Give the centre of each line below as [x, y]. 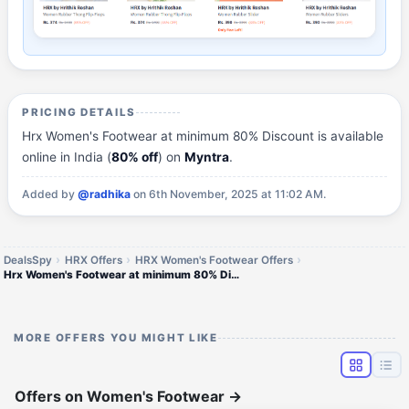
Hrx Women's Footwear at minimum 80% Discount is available [203, 136]
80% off [135, 157]
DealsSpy [28, 260]
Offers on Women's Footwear [121, 397]
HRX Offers [93, 260]
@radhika [105, 194]
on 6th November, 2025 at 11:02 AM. [229, 194]
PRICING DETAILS [79, 112]
